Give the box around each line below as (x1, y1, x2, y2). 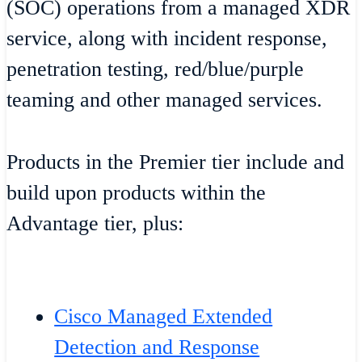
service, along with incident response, (6, 27, 327, 51)
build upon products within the (6, 180, 266, 204)
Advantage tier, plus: (6, 211, 183, 235)
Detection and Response (54, 335, 260, 359)
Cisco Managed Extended (54, 304, 273, 328)
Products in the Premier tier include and (6, 149, 344, 174)
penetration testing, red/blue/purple (6, 57, 304, 82)
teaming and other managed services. (6, 88, 322, 112)
